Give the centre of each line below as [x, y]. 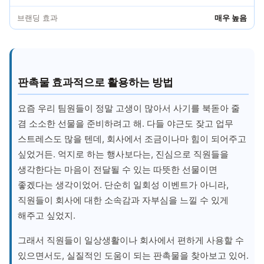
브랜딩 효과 [37, 17]
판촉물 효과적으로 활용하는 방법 [95, 82]
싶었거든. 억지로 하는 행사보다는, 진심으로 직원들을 [123, 154]
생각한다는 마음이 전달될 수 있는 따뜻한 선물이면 [118, 169]
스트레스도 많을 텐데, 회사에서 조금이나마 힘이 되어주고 [132, 138]
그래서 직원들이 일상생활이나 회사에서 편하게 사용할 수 [131, 240]
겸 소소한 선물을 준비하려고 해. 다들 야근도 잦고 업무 [126, 123]
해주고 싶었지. [47, 215]
